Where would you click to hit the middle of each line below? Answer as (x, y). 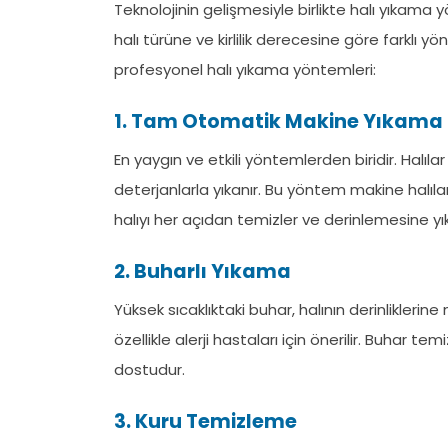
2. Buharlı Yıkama (202, 271)
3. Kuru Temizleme (205, 421)
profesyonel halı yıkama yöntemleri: (245, 69)
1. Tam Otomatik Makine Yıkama (278, 121)
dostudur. (149, 369)
